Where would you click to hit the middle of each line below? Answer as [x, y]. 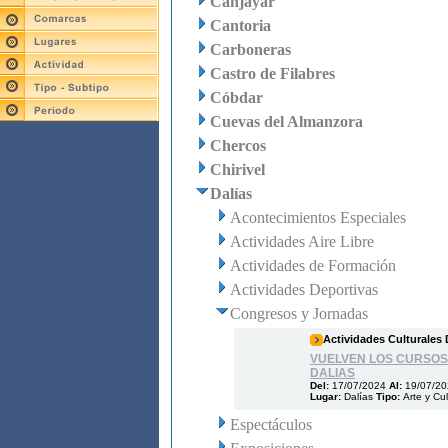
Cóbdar [236, 97]
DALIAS [332, 373]
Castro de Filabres [272, 73]
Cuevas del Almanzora [286, 121]
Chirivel [237, 169]
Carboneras [250, 49]
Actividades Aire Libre [302, 241]
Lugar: [327, 396]
